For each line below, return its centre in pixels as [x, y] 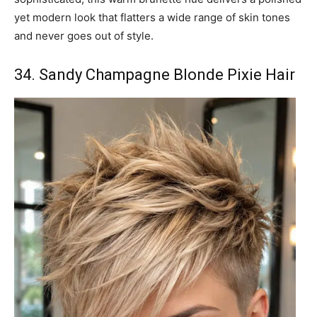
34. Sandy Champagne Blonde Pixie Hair [155, 74]
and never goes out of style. [84, 35]
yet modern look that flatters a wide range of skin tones [152, 17]
